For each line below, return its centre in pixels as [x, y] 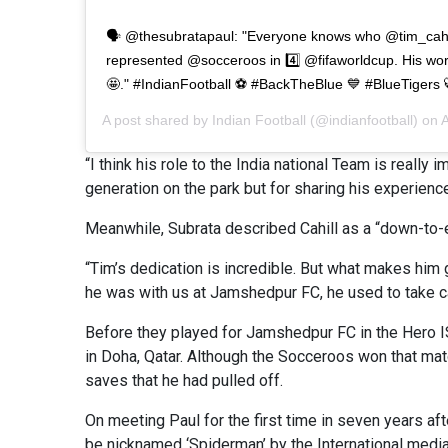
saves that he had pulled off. [184, 380]
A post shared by [157, 119]
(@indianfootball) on [373, 119]
